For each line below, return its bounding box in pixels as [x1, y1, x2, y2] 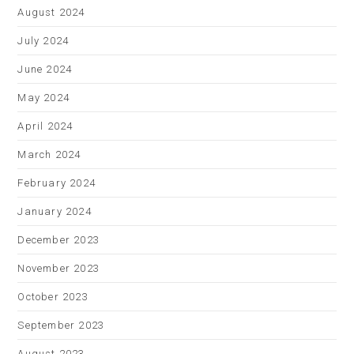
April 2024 [17, 120, 73, 132]
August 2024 [17, 6, 85, 18]
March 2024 [17, 149, 81, 160]
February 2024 [17, 177, 96, 189]
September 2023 [17, 319, 105, 331]
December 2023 [17, 234, 100, 246]
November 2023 [17, 262, 100, 274]
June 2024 [17, 63, 73, 75]
